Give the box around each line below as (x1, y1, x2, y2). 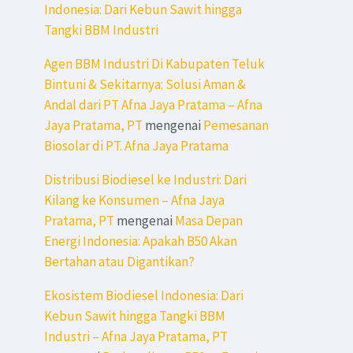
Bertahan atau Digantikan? (44, 253, 195, 271)
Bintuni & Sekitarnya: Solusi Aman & (44, 76, 246, 94)
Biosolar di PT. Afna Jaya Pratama (44, 137, 229, 155)
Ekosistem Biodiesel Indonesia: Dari (44, 287, 243, 305)
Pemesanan (203, 117, 269, 135)
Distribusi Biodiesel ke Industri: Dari (44, 171, 247, 189)
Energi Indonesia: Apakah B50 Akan (44, 232, 237, 251)
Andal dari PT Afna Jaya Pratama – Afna (44, 96, 262, 114)
